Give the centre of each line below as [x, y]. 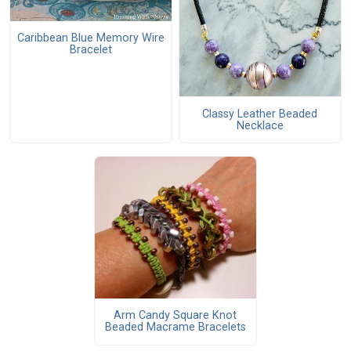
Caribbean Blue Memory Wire [90, 38]
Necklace [260, 125]
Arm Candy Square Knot [175, 316]
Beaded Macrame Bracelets [175, 327]
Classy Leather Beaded [260, 114]
